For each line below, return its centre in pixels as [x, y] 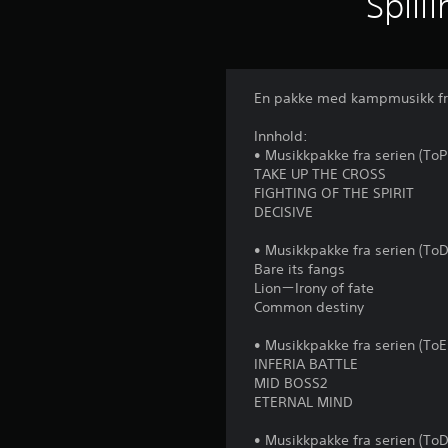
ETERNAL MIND [304, 402]
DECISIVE [284, 212]
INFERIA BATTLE [306, 364]
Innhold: [281, 136]
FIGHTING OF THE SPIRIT [334, 193]
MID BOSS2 [291, 383]
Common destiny [309, 307]
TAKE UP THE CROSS [320, 174]
